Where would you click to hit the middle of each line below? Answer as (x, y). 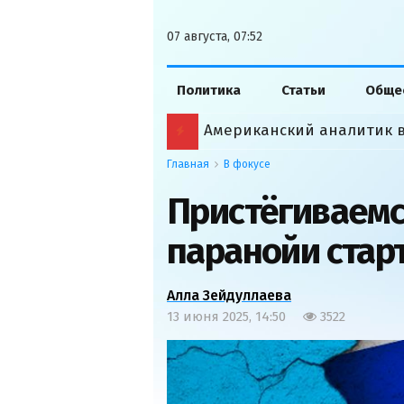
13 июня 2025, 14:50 (226, 317)
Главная (188, 164)
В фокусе (247, 164)
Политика (209, 90)
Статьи (303, 90)
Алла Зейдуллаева (229, 295)
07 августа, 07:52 (215, 37)
